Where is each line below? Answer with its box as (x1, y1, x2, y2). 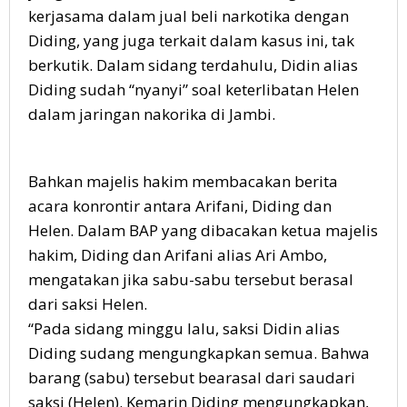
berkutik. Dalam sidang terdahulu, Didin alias (28, 54, 358, 75)
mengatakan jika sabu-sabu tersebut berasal (28, 268, 353, 290)
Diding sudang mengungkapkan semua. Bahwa (28, 342, 370, 363)
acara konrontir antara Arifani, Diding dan (28, 194, 332, 216)
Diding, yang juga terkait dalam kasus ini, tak (28, 29, 354, 51)
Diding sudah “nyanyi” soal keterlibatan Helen (28, 78, 359, 100)
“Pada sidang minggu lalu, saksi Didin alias (28, 317, 340, 339)
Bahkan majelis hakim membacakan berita (28, 170, 338, 192)
